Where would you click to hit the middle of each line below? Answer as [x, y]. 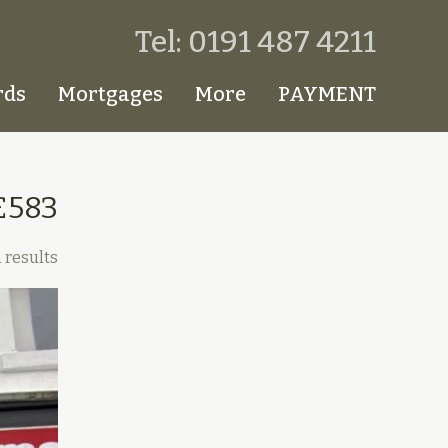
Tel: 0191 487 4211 [255, 42]
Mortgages [110, 93]
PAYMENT [327, 93]
